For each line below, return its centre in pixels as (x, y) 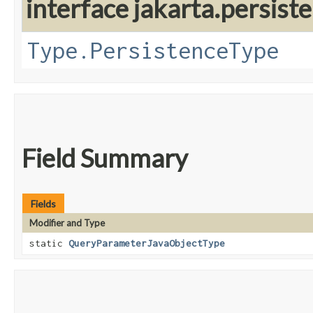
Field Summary (105, 158)
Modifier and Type (67, 223)
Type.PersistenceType (153, 51)
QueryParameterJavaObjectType (147, 243)
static (49, 243)
